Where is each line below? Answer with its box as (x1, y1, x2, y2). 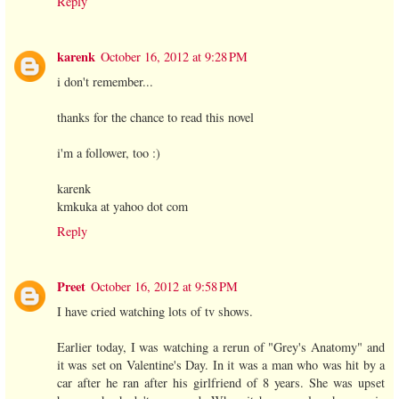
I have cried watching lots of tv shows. (57, 302, 253, 320)
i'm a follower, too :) (57, 143, 160, 161)
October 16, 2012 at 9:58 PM (91, 277, 238, 295)
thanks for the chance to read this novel (57, 108, 254, 126)
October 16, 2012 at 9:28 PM (101, 47, 248, 65)
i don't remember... (57, 72, 153, 90)
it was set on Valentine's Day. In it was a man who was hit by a (57, 355, 385, 373)
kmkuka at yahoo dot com (57, 197, 188, 215)
